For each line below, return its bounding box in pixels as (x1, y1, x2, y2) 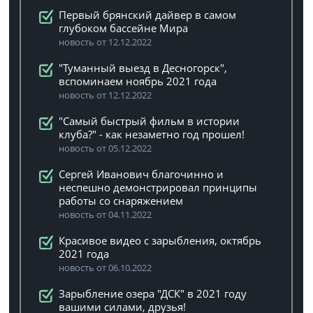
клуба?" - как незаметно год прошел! (59, 127, 245, 141)
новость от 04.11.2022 (59, 208, 152, 221)
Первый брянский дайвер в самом (59, 8, 237, 22)
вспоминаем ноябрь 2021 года (59, 74, 217, 88)
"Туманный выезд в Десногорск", (59, 61, 228, 75)
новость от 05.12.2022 (59, 142, 152, 154)
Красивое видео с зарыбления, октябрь (59, 233, 262, 247)
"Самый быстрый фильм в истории (59, 114, 240, 128)
